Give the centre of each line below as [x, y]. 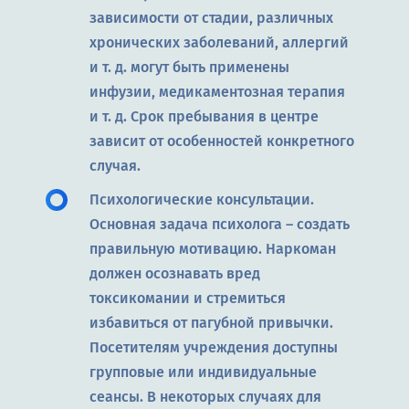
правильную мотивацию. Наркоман [213, 248]
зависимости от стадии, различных [211, 17]
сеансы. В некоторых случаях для [205, 396]
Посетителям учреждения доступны [214, 347]
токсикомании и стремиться [188, 298]
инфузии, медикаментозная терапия [217, 91]
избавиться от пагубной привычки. [211, 322]
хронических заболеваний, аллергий [219, 42]
